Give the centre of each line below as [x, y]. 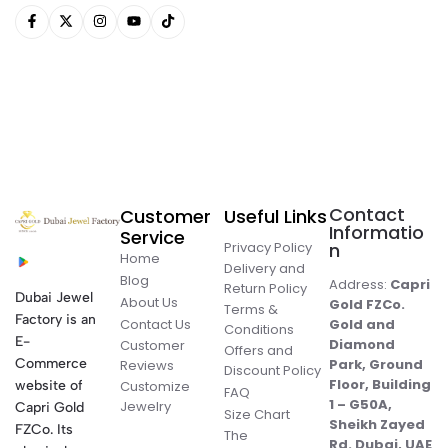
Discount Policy [272, 370]
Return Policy [265, 288]
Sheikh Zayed [376, 424]
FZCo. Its [44, 429]
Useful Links [275, 216]
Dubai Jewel [54, 297]
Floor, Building [379, 384]
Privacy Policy [268, 247]
